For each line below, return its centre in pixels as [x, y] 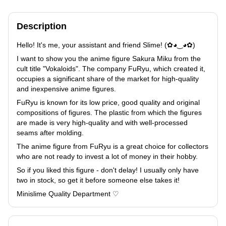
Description [42, 26]
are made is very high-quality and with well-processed [102, 122]
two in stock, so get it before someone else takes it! [98, 180]
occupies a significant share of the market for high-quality [108, 78]
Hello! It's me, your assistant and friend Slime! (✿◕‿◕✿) [106, 45]
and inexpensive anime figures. [66, 89]
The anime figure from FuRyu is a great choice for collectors [112, 146]
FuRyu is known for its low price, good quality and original [108, 102]
